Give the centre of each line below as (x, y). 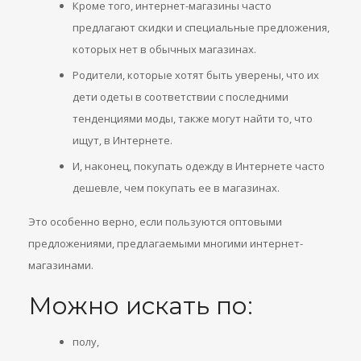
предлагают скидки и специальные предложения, (201, 27)
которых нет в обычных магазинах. (164, 49)
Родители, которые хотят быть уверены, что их (196, 75)
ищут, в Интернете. (122, 140)
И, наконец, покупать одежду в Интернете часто (199, 166)
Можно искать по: (141, 306)
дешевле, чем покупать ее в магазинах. (176, 188)
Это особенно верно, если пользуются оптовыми (155, 222)
